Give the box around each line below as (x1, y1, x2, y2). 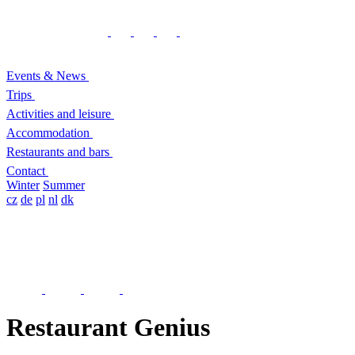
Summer (43, 178, 85, 192)
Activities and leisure (6, 107, 111, 120)
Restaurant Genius (6, 313, 210, 342)
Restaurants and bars (6, 145, 109, 158)
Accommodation (6, 126, 90, 139)
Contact (6, 164, 45, 177)
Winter (6, 178, 40, 192)
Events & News (6, 69, 86, 82)
